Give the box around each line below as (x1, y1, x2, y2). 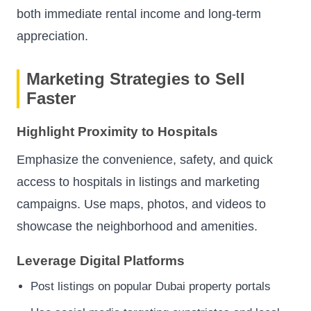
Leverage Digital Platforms (17, 253, 185, 268)
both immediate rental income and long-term (17, 7, 261, 21)
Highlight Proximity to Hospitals (17, 124, 218, 140)
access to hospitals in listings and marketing (17, 174, 260, 189)
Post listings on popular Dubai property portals (31, 280, 271, 294)
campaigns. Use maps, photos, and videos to (17, 196, 266, 211)
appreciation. (17, 29, 88, 43)
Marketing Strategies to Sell (26, 69, 245, 88)
